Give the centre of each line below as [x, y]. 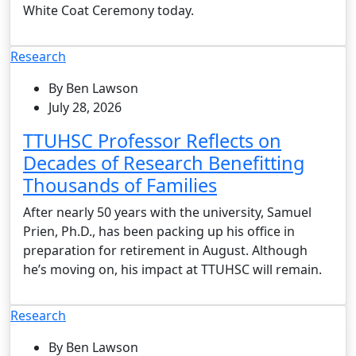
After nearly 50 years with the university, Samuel [167, 212]
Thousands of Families [120, 185]
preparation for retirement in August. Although [165, 250]
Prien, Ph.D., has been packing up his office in [159, 231]
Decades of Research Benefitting [164, 163]
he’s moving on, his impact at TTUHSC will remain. [172, 269]
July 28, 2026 [85, 107]
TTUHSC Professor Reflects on [152, 140]
